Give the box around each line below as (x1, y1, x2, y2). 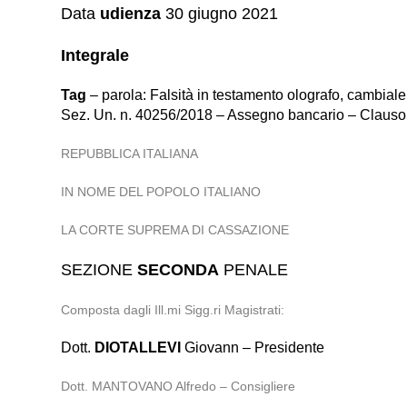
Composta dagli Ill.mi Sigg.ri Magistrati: (61, 303, 285, 317)
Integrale (61, 46, 130, 65)
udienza (100, 5, 162, 23)
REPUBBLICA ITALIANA (61, 146, 199, 161)
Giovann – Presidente (181, 340, 325, 355)
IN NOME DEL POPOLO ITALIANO (61, 184, 262, 199)
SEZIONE (61, 261, 138, 279)
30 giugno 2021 (161, 5, 279, 23)
